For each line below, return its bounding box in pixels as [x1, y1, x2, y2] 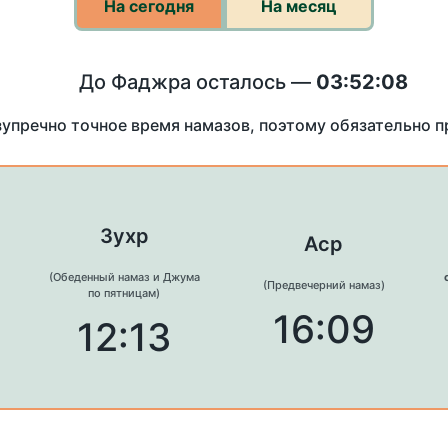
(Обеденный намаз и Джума [48, 270, 200, 285]
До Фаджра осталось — [79, 70, 316, 94]
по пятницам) [88, 286, 161, 301]
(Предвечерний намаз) [262, 278, 385, 293]
